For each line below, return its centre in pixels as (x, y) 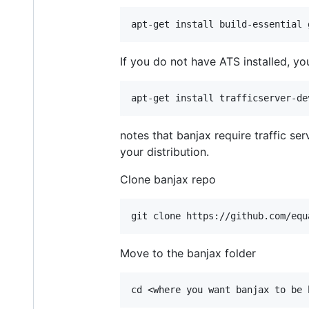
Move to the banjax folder (188, 253)
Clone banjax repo (168, 179)
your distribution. (165, 151)
